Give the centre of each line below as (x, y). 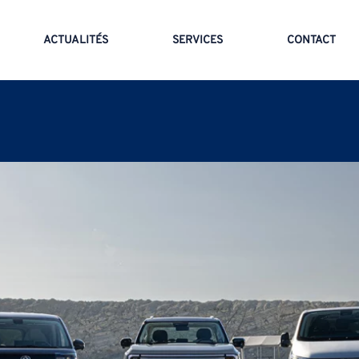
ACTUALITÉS (76, 40)
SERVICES (198, 40)
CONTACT (311, 40)
